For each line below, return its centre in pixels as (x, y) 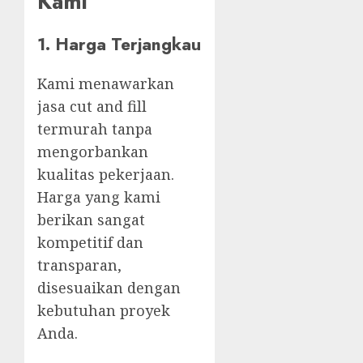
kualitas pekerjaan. (106, 174)
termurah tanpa (95, 128)
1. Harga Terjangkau (119, 44)
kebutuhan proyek (104, 310)
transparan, (79, 265)
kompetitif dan (90, 242)
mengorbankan (93, 151)
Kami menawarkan (106, 83)
